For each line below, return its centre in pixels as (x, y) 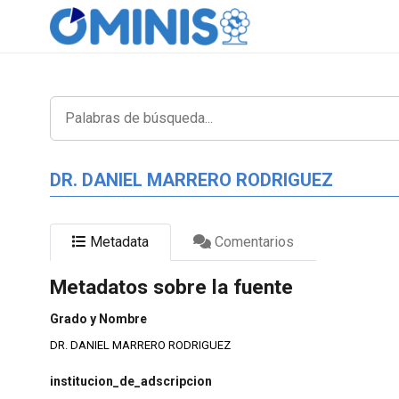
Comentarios (252, 241)
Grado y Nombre (98, 319)
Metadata (118, 241)
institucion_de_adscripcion (131, 381)
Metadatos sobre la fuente (171, 287)
